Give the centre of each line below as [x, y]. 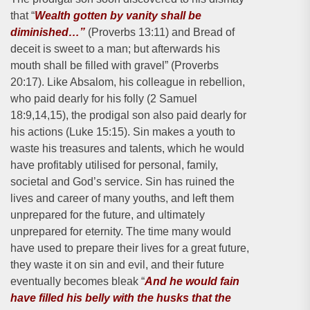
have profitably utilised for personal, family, [114, 165]
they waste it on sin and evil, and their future [117, 265]
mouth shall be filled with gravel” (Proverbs [115, 65]
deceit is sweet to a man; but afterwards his [115, 49]
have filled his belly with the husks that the [121, 298]
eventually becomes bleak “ [77, 281]
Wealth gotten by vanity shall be [118, 16]
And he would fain [192, 281]
